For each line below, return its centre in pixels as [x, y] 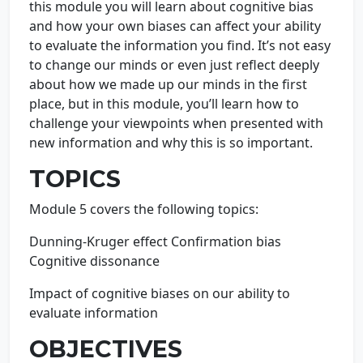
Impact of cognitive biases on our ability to [160, 293]
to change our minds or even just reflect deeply [174, 65]
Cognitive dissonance [94, 261]
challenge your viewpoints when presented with [176, 123]
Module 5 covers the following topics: [144, 209]
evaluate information [94, 313]
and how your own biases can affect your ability [175, 26]
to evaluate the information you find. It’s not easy [180, 45]
